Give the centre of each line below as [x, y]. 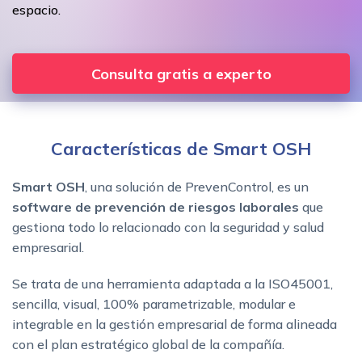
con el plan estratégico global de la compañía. [148, 344]
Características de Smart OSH [181, 148]
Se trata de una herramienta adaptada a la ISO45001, [173, 283]
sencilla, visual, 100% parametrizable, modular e [154, 303]
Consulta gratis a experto [181, 74]
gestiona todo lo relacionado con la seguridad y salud [168, 227]
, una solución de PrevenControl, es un [197, 186]
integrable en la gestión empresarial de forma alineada [175, 324]
